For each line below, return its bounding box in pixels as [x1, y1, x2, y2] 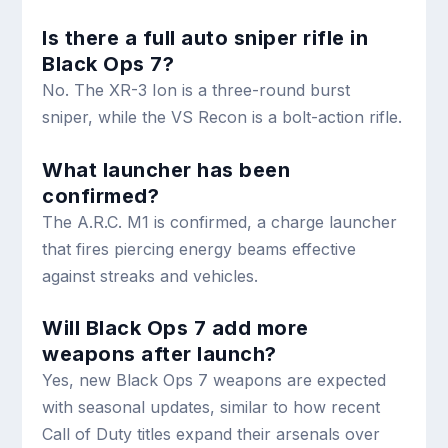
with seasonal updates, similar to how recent [42, 397, 381, 418]
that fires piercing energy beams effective [42, 238, 357, 259]
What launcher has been [42, 157, 291, 182]
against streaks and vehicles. [42, 265, 259, 286]
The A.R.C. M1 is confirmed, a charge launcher [42, 211, 398, 232]
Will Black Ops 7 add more [42, 316, 309, 341]
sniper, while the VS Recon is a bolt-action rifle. [42, 106, 403, 127]
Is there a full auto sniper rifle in [42, 25, 369, 50]
